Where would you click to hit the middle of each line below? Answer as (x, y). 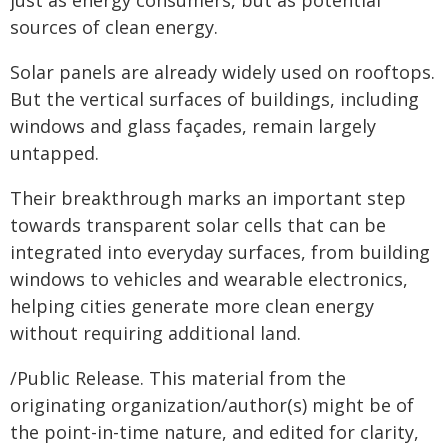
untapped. (54, 153)
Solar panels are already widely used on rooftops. (222, 72)
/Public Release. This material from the (178, 378)
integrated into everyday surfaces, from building (220, 252)
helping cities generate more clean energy (192, 306)
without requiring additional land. (155, 333)
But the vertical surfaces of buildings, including (214, 99)
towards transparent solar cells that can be (198, 225)
